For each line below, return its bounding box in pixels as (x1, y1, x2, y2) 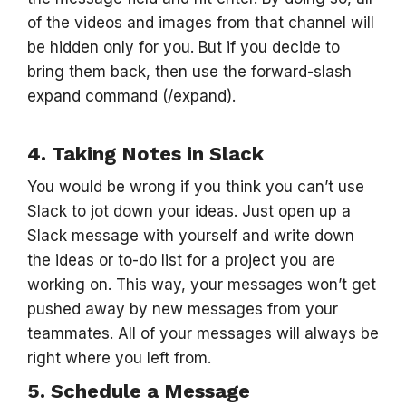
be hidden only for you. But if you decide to (27, 38, 340, 56)
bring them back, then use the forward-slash (27, 63, 352, 81)
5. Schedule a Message (27, 380, 250, 402)
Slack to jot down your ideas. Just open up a (27, 202, 351, 220)
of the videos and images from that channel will (27, 14, 374, 32)
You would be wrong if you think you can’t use (27, 178, 364, 196)
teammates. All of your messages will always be (27, 324, 379, 343)
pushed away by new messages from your (27, 300, 338, 318)
